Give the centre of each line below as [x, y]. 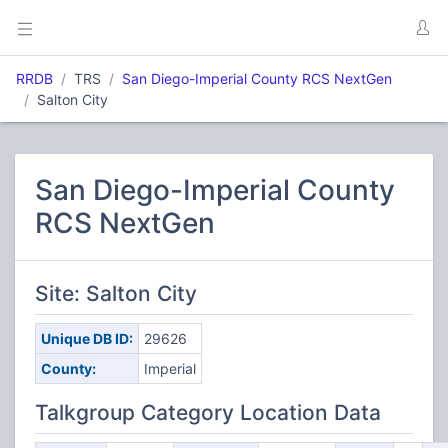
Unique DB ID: [86, 338]
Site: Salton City [116, 293]
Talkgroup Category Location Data [208, 412]
